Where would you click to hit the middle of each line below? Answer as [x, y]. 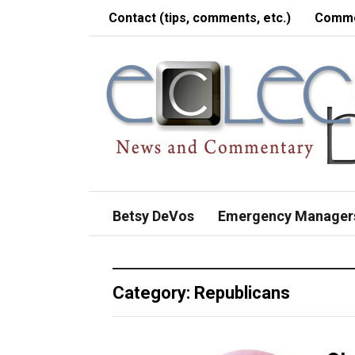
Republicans [242, 293]
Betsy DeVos [153, 216]
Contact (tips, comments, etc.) [200, 18]
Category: [153, 293]
